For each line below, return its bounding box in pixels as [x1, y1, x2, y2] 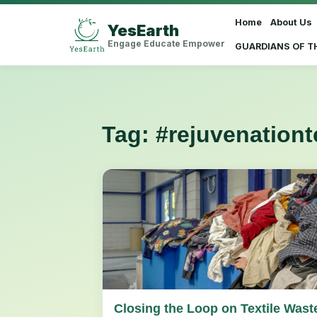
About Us [270, 17, 313, 28]
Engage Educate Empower [108, 38, 226, 49]
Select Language [229, 35, 295, 45]
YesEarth [108, 21, 180, 40]
